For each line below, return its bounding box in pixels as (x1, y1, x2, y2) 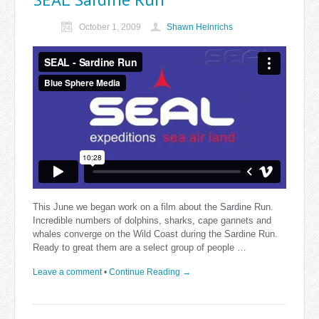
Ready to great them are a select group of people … (33, 242, 246, 253)
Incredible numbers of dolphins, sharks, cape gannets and (33, 215, 271, 226)
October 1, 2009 (79, 22, 143, 33)
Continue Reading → (109, 267, 191, 278)
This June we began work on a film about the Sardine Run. (33, 202, 273, 213)
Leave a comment (33, 267, 102, 278)
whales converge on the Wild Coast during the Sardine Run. (33, 229, 278, 240)
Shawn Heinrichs (167, 22, 233, 33)
